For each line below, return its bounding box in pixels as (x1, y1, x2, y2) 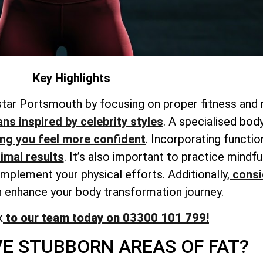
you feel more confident (13, 132, 146, 146)
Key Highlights (33, 70, 110, 85)
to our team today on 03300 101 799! (3, 211, 209, 225)
